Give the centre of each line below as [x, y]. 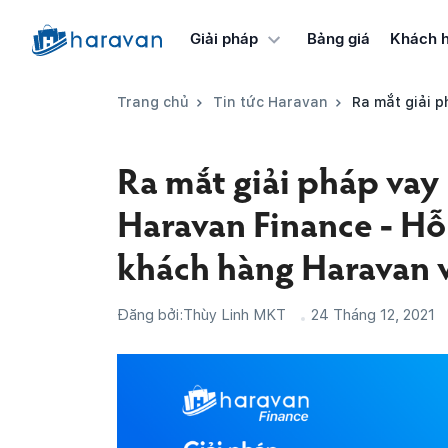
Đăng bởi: [150, 315]
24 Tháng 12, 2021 [373, 315]
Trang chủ [153, 102]
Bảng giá [338, 38]
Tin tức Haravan [270, 102]
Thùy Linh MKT [234, 315]
